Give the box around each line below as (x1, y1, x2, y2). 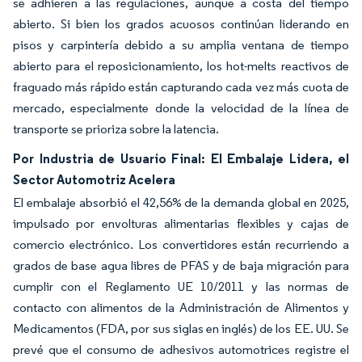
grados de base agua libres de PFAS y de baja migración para (13, 258, 349, 274)
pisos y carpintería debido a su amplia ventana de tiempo (13, 37, 349, 53)
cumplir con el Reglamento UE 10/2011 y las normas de (13, 279, 349, 295)
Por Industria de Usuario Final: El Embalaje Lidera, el (13, 150, 349, 167)
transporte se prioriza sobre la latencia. (13, 121, 219, 137)
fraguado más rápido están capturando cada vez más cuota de (13, 79, 349, 95)
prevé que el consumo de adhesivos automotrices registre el (13, 342, 349, 358)
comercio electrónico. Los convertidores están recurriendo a (13, 237, 349, 253)
